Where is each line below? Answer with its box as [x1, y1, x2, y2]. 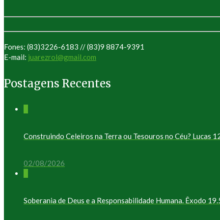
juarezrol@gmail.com [28, 53, 96, 62]
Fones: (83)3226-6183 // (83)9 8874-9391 [4, 42, 144, 52]
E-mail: [4, 53, 28, 62]
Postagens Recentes [4, 76, 111, 90]
